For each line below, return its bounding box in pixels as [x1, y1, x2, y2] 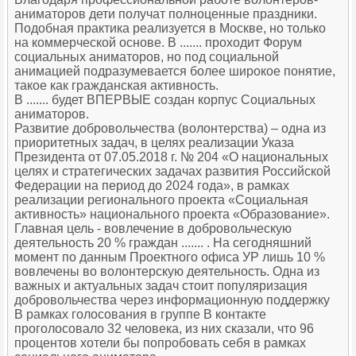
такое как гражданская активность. [14, 79, 219, 93]
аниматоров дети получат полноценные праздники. [14, 7, 317, 21]
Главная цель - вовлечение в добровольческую [14, 222, 292, 236]
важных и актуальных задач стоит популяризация [14, 279, 308, 293]
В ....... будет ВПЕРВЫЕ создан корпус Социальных [14, 93, 315, 107]
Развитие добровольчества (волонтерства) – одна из [14, 122, 326, 136]
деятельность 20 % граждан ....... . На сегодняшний [14, 236, 311, 250]
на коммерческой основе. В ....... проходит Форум [14, 36, 302, 50]
